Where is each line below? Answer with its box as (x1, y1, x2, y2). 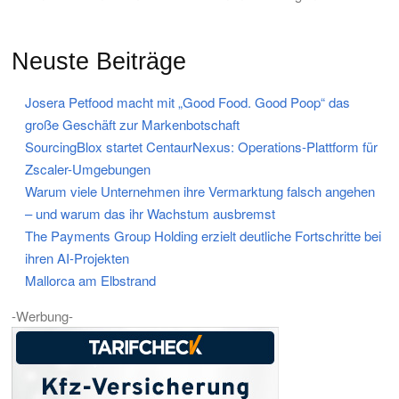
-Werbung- (12, 306, 73, 325)
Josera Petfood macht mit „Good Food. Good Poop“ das (25, 93, 350, 111)
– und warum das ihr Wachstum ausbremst (25, 204, 275, 223)
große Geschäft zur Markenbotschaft (25, 115, 240, 134)
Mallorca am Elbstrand (25, 271, 156, 289)
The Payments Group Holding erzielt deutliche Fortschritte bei (25, 226, 381, 245)
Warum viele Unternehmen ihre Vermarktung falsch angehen (25, 182, 375, 200)
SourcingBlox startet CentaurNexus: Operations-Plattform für (25, 137, 378, 156)
